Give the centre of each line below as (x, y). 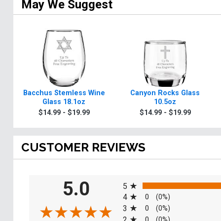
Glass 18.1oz (64, 102)
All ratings (140, 177)
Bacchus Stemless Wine (64, 93)
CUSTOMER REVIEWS (83, 147)
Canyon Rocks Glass (165, 93)
